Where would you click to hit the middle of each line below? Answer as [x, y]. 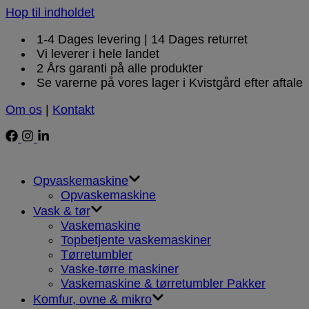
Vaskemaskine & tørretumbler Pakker [163, 283]
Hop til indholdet [50, 12]
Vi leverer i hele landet [96, 54]
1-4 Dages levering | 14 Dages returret [140, 39]
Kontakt [73, 110]
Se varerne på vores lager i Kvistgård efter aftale [168, 83]
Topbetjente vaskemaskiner [136, 240]
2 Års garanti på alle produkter [118, 68]
